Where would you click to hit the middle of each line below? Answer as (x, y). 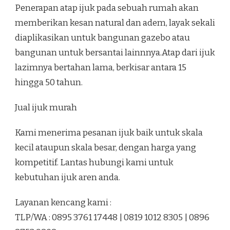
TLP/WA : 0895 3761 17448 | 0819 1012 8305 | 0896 (112, 218)
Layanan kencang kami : (63, 203)
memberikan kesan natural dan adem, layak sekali (115, 23)
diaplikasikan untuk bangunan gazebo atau (102, 38)
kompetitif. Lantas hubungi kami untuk (94, 163)
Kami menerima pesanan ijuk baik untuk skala (109, 133)
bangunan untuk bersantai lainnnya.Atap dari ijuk (115, 53)
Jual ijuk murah (46, 108)
